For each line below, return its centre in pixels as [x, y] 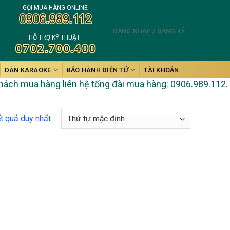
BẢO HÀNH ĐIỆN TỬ [97, 70]
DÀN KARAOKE [28, 70]
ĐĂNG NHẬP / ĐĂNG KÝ [149, 31]
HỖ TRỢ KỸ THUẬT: [55, 37]
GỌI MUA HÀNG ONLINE [55, 7]
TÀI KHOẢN [161, 70]
